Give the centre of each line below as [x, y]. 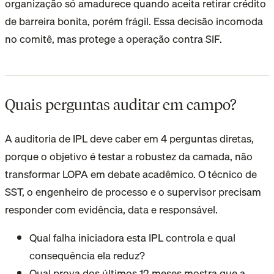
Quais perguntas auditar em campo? [121, 104]
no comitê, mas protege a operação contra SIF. [113, 39]
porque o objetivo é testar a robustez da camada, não [129, 157]
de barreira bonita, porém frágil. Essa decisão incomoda [134, 21]
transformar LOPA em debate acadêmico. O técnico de [131, 174]
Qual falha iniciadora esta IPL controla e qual [132, 238]
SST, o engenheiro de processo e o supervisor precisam [133, 192]
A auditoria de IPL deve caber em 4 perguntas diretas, [129, 139]
